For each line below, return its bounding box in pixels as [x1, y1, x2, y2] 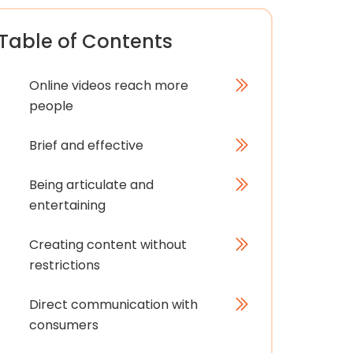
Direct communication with [28, 295, 198, 314]
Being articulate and [28, 176, 154, 194]
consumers [28, 316, 98, 334]
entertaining [28, 196, 106, 214]
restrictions [28, 256, 100, 274]
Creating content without [28, 236, 187, 254]
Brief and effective [28, 136, 143, 154]
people [28, 97, 73, 115]
